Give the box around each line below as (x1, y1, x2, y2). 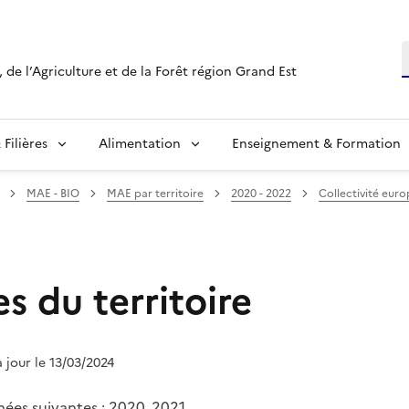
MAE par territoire (107, 184, 204, 202)
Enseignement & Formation (232, 133, 401, 153)
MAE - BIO (26, 184, 79, 202)
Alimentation (99, 133, 181, 153)
